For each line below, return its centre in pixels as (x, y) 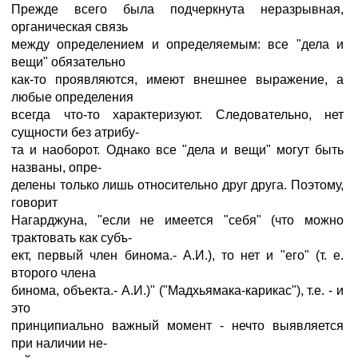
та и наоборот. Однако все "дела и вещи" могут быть (177, 150)
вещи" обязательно (68, 62)
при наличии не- (59, 343)
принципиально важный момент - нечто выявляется (177, 326)
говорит (34, 203)
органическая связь (70, 27)
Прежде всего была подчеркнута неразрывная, (177, 9)
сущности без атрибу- (75, 132)
